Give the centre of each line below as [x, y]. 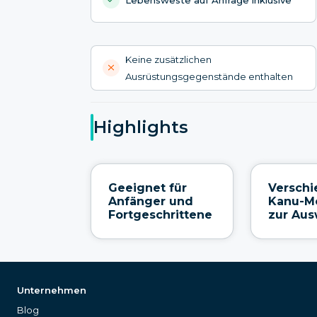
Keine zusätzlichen [168, 59]
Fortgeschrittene [160, 214]
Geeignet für [148, 188]
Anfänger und [151, 201]
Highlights [141, 127]
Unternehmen [52, 290]
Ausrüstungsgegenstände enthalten [209, 76]
